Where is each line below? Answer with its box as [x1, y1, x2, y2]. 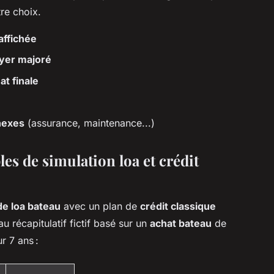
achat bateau [150, 217, 212, 229]
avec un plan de [61, 199, 140, 212]
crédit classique [140, 199, 216, 212]
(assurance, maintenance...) [24, 116, 155, 129]
